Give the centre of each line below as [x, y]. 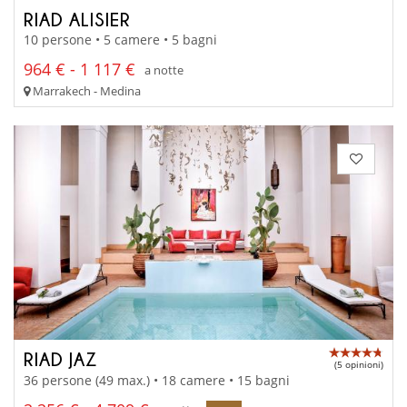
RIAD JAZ [60, 359]
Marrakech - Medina [85, 91]
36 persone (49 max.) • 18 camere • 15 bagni [157, 380]
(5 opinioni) [359, 365]
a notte [164, 69]
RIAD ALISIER [77, 19]
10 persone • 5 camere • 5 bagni [120, 40]
